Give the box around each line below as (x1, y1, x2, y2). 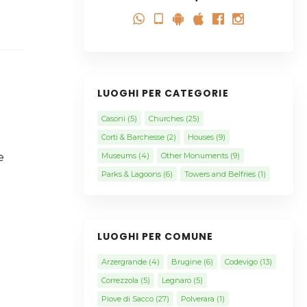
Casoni (101, 114, 125, 123)
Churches (148, 114, 184, 123)
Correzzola (101, 275, 138, 285)
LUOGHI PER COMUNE (97, 230, 214, 243)
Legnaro (161, 275, 191, 285)
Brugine (171, 257, 201, 267)
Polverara (180, 294, 214, 304)
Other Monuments (160, 151, 228, 160)
